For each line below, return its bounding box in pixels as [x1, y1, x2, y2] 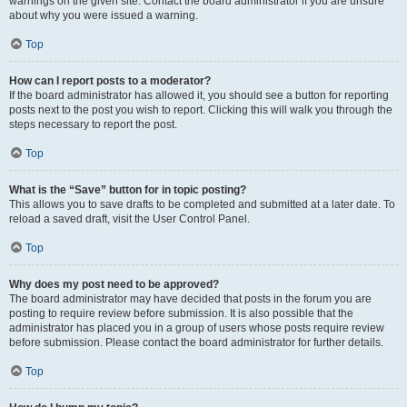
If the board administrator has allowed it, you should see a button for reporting [9, 89, 389, 102]
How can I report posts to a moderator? [9, 74, 211, 87]
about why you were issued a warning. [9, 9, 198, 22]
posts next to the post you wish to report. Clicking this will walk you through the [9, 104, 392, 116]
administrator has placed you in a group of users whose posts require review [9, 322, 384, 334]
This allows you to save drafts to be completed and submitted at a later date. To [9, 198, 395, 211]
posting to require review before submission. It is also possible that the [9, 307, 353, 320]
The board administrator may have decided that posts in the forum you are [9, 293, 372, 305]
